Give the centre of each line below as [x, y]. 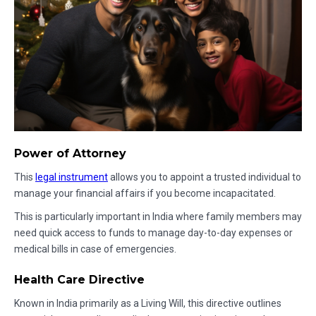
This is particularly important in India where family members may [158, 217]
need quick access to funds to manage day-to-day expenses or [153, 233]
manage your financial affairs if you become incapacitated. [145, 194]
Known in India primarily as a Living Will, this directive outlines [148, 304]
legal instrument [72, 177]
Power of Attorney [70, 154]
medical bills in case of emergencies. [95, 249]
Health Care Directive [79, 280]
